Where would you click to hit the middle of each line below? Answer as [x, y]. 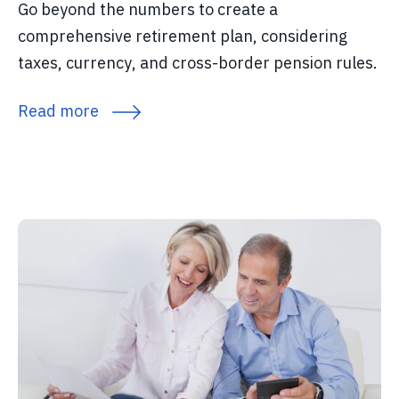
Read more [58, 111]
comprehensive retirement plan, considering [183, 37]
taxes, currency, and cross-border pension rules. [198, 63]
